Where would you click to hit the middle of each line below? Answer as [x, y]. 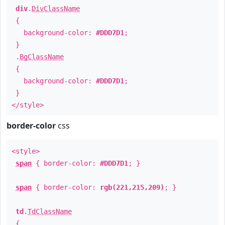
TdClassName [50, 211]
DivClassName [56, 9]
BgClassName [42, 57]
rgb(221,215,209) [132, 187]
